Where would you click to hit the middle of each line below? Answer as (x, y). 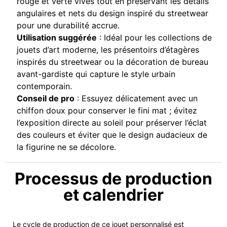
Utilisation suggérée (57, 38)
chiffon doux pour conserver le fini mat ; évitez (107, 111)
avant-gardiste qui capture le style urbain (96, 74)
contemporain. (44, 86)
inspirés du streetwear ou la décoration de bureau (112, 62)
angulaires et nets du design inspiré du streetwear (112, 13)
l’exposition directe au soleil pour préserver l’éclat (112, 123)
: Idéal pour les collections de (154, 38)
